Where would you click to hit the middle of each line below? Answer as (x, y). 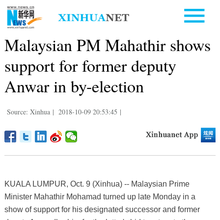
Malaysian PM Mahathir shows (107, 44)
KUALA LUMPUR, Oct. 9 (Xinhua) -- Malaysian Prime (97, 184)
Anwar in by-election (74, 86)
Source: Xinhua (28, 111)
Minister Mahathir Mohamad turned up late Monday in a (100, 196)
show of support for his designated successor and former (102, 209)
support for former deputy (90, 65)
